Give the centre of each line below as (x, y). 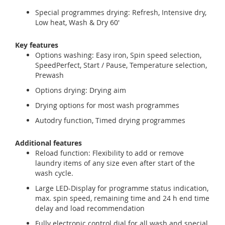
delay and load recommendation (90, 208)
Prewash (49, 75)
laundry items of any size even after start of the (115, 163)
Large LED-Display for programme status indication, (122, 188)
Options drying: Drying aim (81, 90)
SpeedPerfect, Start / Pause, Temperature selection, (121, 65)
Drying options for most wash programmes (107, 105)
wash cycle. (54, 173)
